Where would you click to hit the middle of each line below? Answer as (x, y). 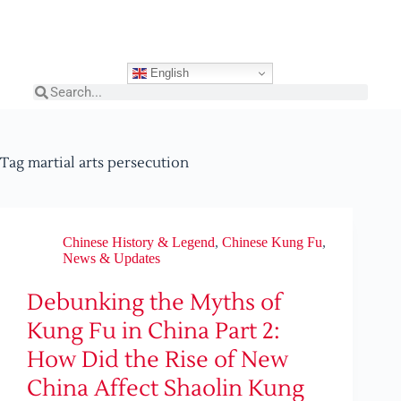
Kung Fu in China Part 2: (154, 331)
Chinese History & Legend (139, 242)
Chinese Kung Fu (272, 242)
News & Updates (111, 258)
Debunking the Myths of (154, 303)
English (168, 73)
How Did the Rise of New (158, 360)
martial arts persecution (107, 163)
